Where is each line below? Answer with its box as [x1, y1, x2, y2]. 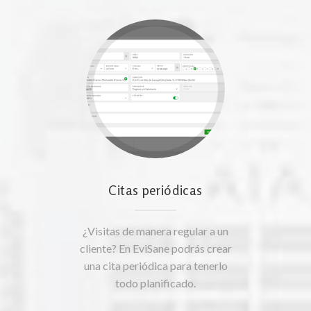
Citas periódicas [108, 182, 203, 199]
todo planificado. [115, 276, 196, 290]
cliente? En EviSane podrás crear [79, 242, 232, 255]
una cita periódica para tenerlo [83, 259, 228, 273]
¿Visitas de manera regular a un [83, 224, 228, 238]
